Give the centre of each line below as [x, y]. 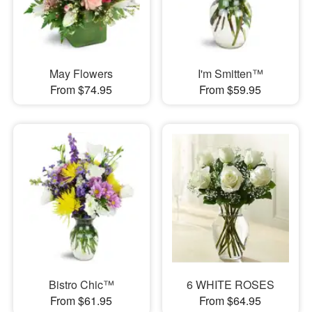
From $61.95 [81, 301]
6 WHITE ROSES [230, 285]
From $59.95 [231, 90]
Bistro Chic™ [81, 285]
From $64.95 [231, 301]
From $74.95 [81, 90]
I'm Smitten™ [230, 74]
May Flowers [81, 74]
